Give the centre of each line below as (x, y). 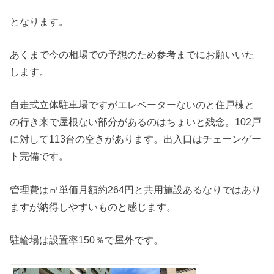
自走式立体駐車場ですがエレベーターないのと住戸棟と (132, 105)
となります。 (39, 21)
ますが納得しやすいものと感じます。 (93, 206)
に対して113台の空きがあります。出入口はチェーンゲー (136, 139)
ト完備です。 (39, 156)
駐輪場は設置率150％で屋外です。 (87, 240)
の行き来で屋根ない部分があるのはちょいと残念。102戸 (136, 122)
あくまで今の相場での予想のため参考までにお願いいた (132, 55)
